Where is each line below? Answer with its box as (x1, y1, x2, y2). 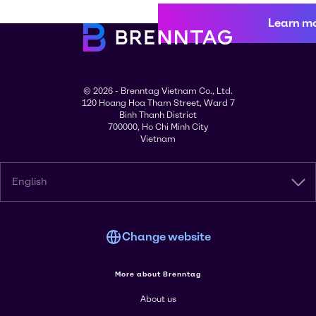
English (12, 176, 47, 188)
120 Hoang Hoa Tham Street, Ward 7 (81, 98, 235, 108)
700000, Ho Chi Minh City (108, 122, 208, 132)
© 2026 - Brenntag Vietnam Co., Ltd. (83, 86, 233, 96)
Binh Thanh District (119, 110, 197, 120)
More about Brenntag (115, 269, 201, 279)
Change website (122, 230, 211, 243)
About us (140, 294, 176, 304)
